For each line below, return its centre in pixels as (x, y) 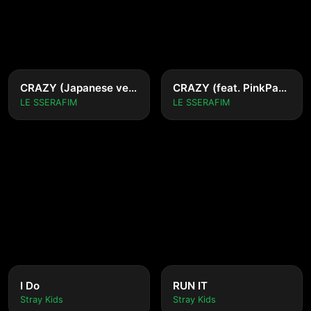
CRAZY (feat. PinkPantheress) (283, 88)
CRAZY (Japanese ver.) (133, 88)
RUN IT (190, 286)
